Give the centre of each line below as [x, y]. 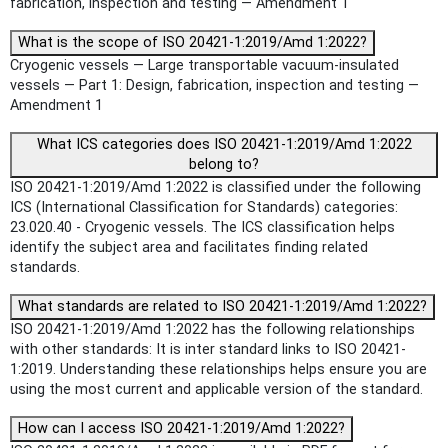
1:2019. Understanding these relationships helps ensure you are [218, 369]
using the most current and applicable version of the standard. [216, 389]
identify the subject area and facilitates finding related [189, 247]
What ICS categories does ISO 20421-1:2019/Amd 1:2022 [224, 144]
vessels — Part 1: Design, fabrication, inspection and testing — [214, 85]
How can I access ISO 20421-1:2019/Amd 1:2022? [181, 428]
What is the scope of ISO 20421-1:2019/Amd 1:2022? [192, 42]
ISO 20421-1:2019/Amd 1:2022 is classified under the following [215, 187]
